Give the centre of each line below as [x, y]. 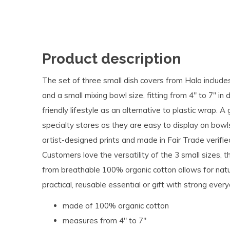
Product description [111, 59]
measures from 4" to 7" [104, 221]
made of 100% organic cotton [116, 206]
